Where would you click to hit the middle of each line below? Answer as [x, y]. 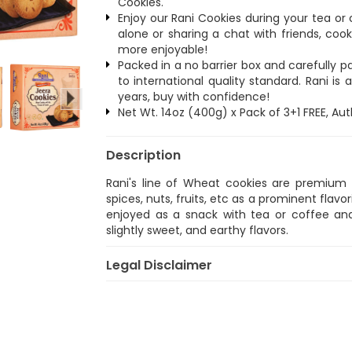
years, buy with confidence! [193, 97]
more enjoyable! [162, 49]
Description [143, 155]
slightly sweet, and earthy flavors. [197, 230]
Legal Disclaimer [159, 265]
